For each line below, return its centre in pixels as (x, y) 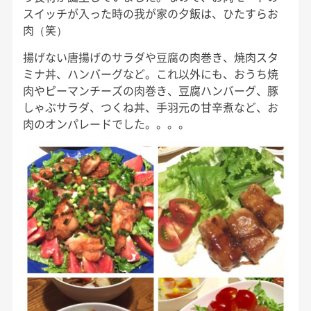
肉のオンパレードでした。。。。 (106, 123)
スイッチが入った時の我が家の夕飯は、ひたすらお (150, 13)
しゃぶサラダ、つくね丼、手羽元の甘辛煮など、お (150, 107)
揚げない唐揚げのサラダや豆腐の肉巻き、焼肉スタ (150, 57)
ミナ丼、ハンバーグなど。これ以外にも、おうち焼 (150, 73)
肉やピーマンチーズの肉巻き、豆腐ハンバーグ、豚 (150, 90)
